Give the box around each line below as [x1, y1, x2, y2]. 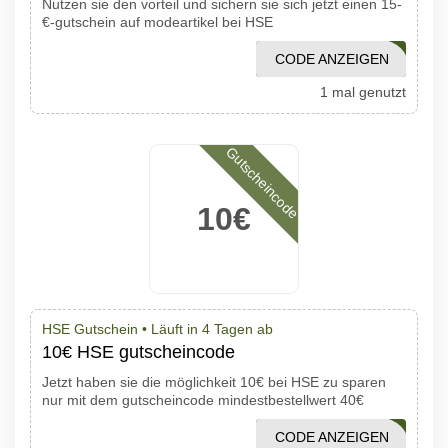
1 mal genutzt [320, 84, 406, 100]
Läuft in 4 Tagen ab [151, 321, 273, 337]
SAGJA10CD [317, 429, 398, 445]
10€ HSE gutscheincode [42, 342, 235, 362]
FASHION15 [321, 51, 398, 67]
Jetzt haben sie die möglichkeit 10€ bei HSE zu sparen [42, 374, 386, 390]
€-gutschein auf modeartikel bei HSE [42, 14, 273, 30]
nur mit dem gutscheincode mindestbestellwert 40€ [42, 392, 364, 408]
